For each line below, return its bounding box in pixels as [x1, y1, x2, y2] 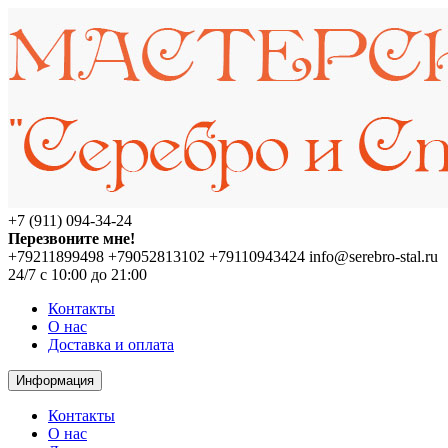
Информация [16, 373, 94, 388]
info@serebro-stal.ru [309, 248, 438, 265]
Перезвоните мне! [8, 230, 135, 247]
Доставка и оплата [48, 336, 174, 353]
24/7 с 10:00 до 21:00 [8, 266, 147, 283]
